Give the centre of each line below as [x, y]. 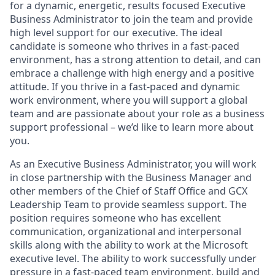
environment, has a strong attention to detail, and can [135, 60]
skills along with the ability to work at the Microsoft [129, 245]
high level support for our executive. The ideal [116, 33]
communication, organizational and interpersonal [126, 231]
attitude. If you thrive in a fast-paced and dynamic [125, 87]
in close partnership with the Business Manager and [131, 177]
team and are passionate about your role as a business [137, 114]
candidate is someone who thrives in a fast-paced [125, 46]
